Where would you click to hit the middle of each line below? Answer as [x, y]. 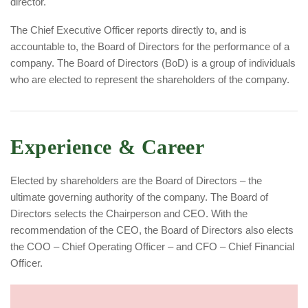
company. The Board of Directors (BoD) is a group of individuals [153, 63]
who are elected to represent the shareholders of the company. [150, 80]
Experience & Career [108, 147]
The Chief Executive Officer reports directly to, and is [129, 30]
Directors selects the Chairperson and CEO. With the [129, 214]
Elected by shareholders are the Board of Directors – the [136, 181]
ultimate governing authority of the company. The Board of [139, 197]
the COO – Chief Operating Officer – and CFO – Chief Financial [152, 247]
